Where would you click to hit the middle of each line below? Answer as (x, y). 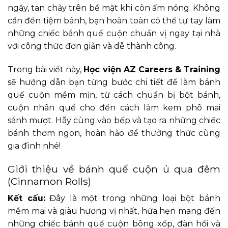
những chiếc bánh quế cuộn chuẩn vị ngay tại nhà (114, 33)
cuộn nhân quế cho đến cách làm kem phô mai (114, 107)
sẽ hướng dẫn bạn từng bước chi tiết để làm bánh (114, 82)
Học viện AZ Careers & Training (152, 69)
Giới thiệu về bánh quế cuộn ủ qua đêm (114, 169)
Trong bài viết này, (46, 69)
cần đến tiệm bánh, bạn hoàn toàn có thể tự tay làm (114, 21)
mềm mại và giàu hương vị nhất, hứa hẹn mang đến (114, 211)
